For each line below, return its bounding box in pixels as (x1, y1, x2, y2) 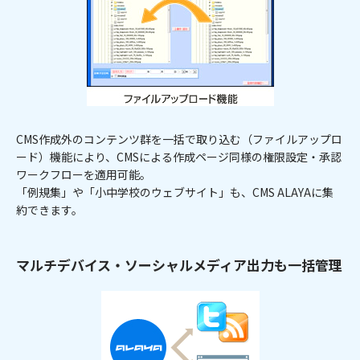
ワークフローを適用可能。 (16, 166, 151, 182)
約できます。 (16, 201, 83, 218)
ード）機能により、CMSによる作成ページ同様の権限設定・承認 (16, 148, 342, 165)
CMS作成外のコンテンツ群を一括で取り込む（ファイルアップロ (16, 130, 342, 147)
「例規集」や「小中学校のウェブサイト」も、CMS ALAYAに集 (16, 183, 333, 200)
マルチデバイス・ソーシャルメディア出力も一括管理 (16, 254, 342, 275)
